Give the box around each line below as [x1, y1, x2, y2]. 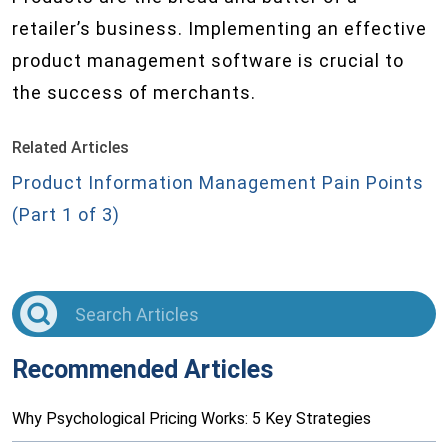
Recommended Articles [12, 355, 273, 385]
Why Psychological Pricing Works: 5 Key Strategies [12, 409, 371, 429]
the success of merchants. [12, 82, 256, 103]
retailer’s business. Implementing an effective [12, 18, 427, 39]
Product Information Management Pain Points [12, 172, 424, 193]
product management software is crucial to [12, 50, 404, 71]
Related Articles [12, 138, 129, 157]
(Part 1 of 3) [12, 204, 120, 225]
